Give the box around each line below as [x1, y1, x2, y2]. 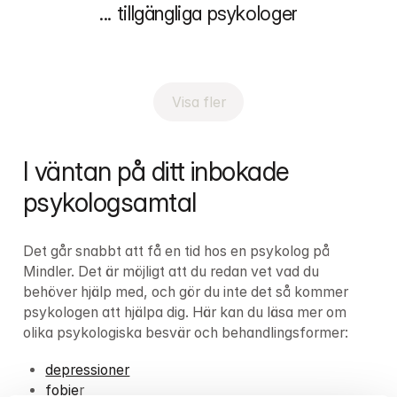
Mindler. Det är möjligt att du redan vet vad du [22, 262, 319, 280]
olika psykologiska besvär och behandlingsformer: [22, 323, 348, 341]
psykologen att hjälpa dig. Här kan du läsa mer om [22, 303, 346, 321]
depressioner [45, 361, 130, 378]
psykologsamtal [22, 186, 197, 218]
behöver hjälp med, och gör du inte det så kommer [22, 283, 348, 300]
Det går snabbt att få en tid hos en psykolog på [22, 242, 330, 260]
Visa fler [171, 93, 226, 111]
